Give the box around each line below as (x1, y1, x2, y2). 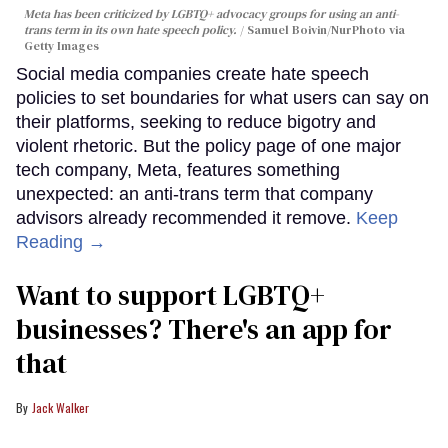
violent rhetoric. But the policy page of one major (16, 135, 401, 156)
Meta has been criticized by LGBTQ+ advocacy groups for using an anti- (24, 5, 399, 22)
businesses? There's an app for (16, 309, 392, 348)
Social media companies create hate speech (16, 63, 369, 84)
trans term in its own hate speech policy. (24, 21, 237, 38)
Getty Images (24, 37, 99, 54)
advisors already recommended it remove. (16, 207, 356, 228)
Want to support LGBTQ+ (16, 275, 325, 314)
